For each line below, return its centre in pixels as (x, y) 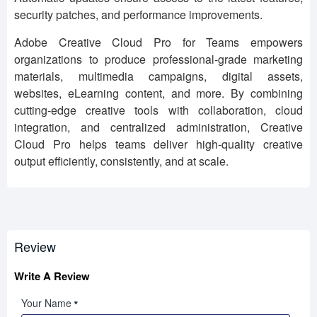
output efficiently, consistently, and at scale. (121, 161)
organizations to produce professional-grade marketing (158, 59)
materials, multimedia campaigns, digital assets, (158, 76)
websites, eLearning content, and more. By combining (158, 93)
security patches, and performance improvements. (138, 15)
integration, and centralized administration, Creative (158, 127)
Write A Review (52, 276)
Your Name (46, 303)
